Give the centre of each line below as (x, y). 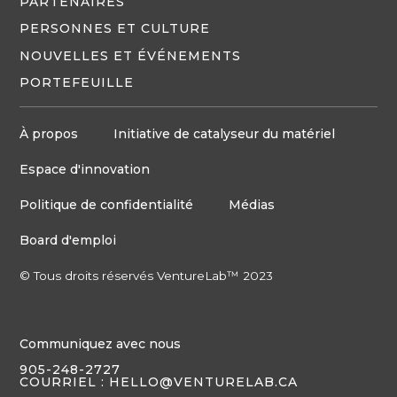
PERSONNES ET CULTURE (115, 29)
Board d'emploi (68, 241)
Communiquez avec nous (101, 344)
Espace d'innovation (85, 170)
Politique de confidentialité (107, 205)
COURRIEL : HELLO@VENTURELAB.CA (159, 382)
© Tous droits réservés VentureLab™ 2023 (147, 276)
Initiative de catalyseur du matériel (225, 134)
